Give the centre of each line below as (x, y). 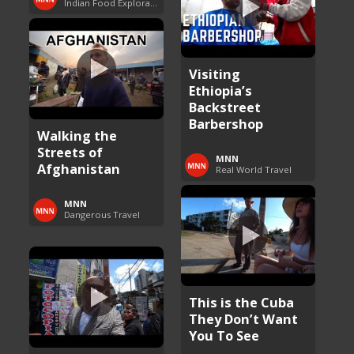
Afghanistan (79, 168)
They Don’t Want (244, 318)
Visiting (215, 73)
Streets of (70, 152)
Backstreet (225, 107)
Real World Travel (254, 169)
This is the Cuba (242, 302)
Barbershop (226, 123)
